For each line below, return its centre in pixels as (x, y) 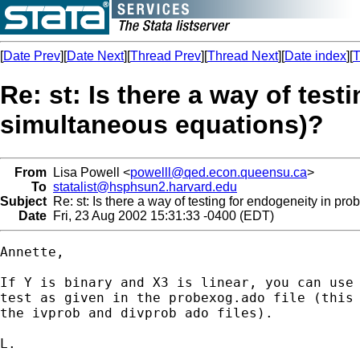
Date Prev (32, 56)
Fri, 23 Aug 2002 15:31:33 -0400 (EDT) (160, 215)
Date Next (95, 56)
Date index (315, 56)
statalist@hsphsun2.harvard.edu (145, 186)
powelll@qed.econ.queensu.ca (219, 172)
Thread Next (243, 56)
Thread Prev (166, 56)
